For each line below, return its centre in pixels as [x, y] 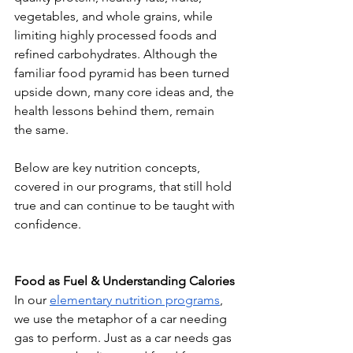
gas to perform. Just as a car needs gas [124, 338]
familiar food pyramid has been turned [123, 73]
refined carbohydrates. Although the [117, 54]
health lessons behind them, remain [116, 111]
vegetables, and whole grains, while [115, 17]
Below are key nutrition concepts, [109, 168]
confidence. [48, 225]
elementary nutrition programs [135, 300]
